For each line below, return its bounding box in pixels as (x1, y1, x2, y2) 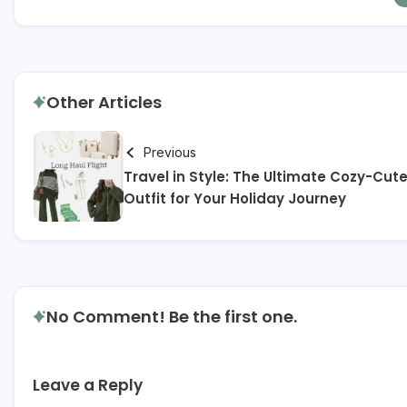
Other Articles (46, 90, 162, 114)
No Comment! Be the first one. (46, 304, 297, 328)
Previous (143, 144, 196, 160)
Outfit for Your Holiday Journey (124, 188, 346, 208)
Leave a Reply (33, 373, 143, 396)
